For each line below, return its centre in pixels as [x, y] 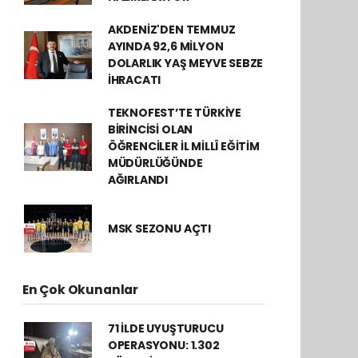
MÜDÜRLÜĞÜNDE [155, 163]
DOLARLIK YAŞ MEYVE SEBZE [185, 63]
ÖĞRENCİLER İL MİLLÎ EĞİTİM [183, 146]
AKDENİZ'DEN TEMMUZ [171, 30]
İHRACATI [134, 80]
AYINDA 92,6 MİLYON [165, 46]
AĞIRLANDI [138, 180]
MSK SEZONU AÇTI [159, 228]
